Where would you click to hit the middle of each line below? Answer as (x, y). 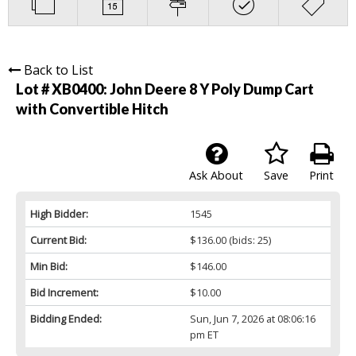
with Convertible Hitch (92, 109)
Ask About (216, 176)
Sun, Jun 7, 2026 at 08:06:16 (252, 319)
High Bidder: (59, 214)
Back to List (58, 70)
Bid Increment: (64, 293)
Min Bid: (49, 267)
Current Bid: (58, 240)
